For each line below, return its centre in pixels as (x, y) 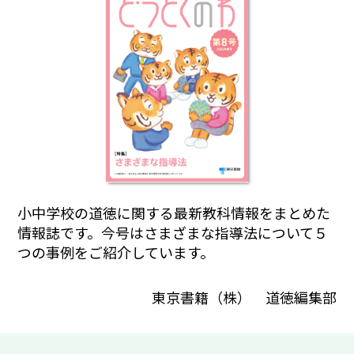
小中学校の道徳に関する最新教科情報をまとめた (174, 213)
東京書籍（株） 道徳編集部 (244, 297)
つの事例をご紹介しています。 (116, 252)
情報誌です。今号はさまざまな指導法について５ (173, 233)
